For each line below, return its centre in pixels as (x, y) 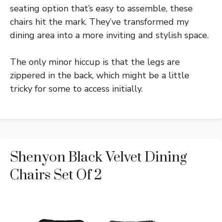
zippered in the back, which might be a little (100, 75)
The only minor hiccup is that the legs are (95, 62)
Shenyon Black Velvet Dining (98, 157)
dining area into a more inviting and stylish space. (109, 35)
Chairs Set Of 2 (56, 175)
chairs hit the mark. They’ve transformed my (99, 22)
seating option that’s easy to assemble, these (101, 8)
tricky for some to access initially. (76, 88)
